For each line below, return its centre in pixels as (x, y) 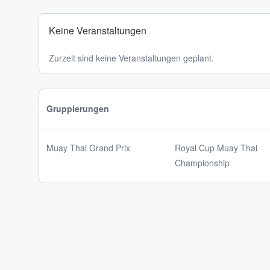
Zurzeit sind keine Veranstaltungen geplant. (131, 58)
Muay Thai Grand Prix (88, 148)
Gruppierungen (78, 108)
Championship (202, 163)
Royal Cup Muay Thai (216, 148)
